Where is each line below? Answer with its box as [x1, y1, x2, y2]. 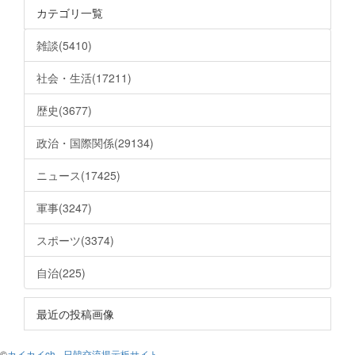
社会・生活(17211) [36, 69, 132, 86]
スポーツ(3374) [36, 231, 114, 248]
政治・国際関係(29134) [36, 134, 154, 151]
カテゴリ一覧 [36, 4, 103, 21]
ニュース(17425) [36, 166, 120, 183]
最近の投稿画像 [36, 305, 114, 322]
